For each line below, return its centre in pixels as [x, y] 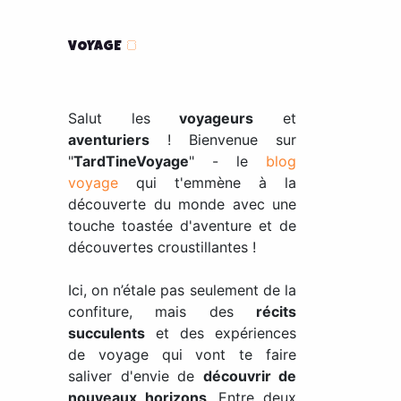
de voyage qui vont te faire [182, 354]
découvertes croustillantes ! [162, 247]
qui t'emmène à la [207, 183]
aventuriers [109, 140]
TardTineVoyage [131, 161]
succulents [107, 333]
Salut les [124, 118]
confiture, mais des [162, 311]
